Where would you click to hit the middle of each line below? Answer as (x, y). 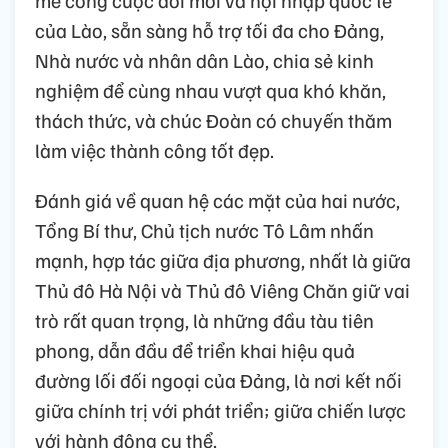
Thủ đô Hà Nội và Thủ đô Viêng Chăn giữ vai (222, 289)
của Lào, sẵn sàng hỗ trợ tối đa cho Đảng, (209, 29)
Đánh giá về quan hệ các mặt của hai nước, (217, 199)
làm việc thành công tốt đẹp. (154, 149)
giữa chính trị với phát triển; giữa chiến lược (220, 409)
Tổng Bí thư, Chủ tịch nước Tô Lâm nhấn (204, 229)
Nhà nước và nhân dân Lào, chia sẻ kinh (204, 59)
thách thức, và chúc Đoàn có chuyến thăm (213, 119)
